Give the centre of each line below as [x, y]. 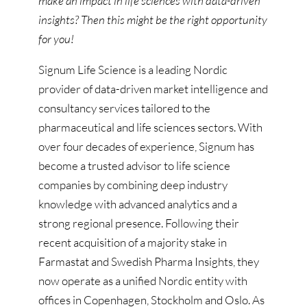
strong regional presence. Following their [139, 223]
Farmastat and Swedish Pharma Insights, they [149, 261]
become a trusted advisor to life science [134, 165]
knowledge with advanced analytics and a [138, 204]
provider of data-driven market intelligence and [153, 88]
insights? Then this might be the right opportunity [153, 19]
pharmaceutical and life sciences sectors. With [150, 127]
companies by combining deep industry [133, 184]
